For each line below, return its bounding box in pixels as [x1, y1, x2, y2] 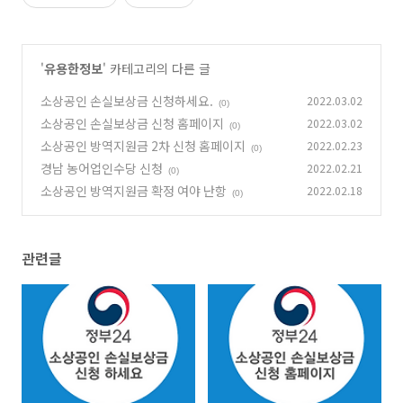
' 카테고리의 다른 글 [103, 59, 210, 78]
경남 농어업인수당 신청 [40, 159, 163, 178]
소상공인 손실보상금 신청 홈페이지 [40, 114, 224, 133]
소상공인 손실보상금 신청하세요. [40, 92, 213, 111]
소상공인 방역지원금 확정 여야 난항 [40, 182, 227, 201]
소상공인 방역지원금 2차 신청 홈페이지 [40, 137, 246, 156]
